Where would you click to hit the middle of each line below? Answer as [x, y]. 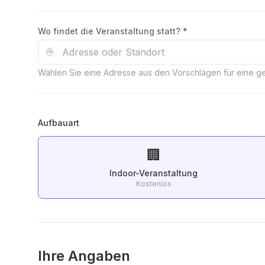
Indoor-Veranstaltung [154, 173]
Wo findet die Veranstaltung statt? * [113, 31]
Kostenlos [154, 184]
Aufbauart [59, 123]
